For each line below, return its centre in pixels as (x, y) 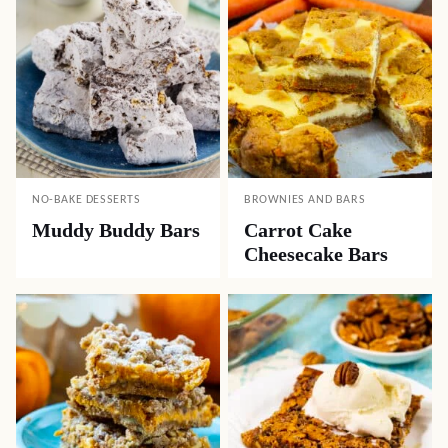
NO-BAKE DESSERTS (86, 199)
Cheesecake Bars (316, 253)
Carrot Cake (298, 229)
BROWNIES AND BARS (305, 199)
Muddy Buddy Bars (116, 229)
